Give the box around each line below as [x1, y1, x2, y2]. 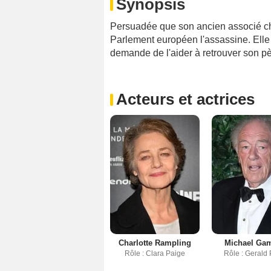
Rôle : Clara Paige [124, 249, 185, 258]
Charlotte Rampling [118, 238, 191, 248]
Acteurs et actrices [116, 90, 255, 109]
